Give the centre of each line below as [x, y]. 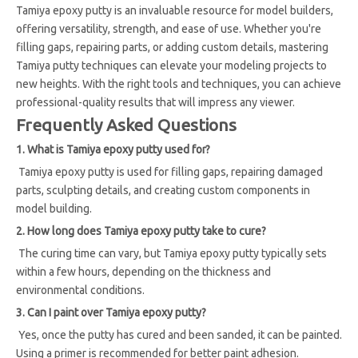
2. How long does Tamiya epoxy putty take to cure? [141, 231]
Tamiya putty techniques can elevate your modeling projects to [171, 66]
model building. [54, 209]
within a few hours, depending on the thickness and [143, 272]
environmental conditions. [80, 290]
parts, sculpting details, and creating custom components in [163, 190]
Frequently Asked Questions [126, 125]
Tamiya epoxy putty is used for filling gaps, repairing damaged [169, 172]
